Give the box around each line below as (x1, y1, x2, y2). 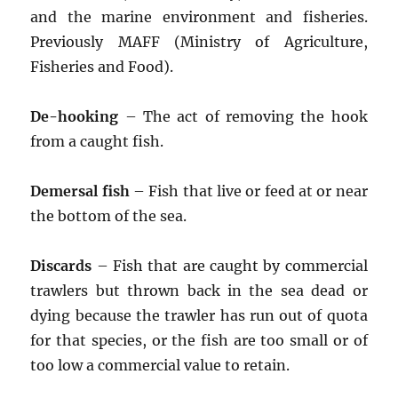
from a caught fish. (30, 132, 164, 150)
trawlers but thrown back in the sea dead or (30, 282, 368, 299)
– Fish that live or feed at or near (129, 182, 368, 200)
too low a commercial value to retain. (30, 356, 291, 374)
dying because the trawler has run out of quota (30, 306, 368, 324)
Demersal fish (30, 182, 130, 200)
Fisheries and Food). (30, 58, 174, 76)
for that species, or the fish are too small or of (30, 331, 368, 349)
